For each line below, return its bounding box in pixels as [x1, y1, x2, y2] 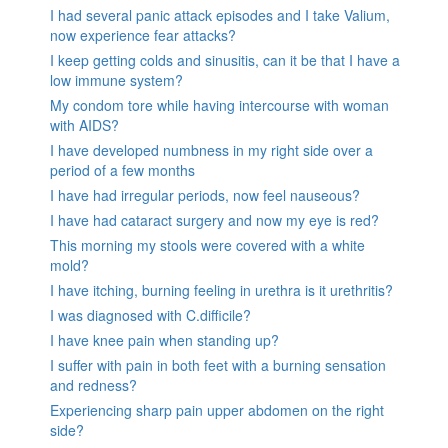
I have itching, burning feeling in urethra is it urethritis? [50, 279, 393, 300]
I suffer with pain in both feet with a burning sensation [50, 354, 386, 375]
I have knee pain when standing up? [50, 329, 279, 350]
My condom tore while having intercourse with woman [50, 94, 389, 115]
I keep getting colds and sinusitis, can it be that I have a [50, 49, 400, 70]
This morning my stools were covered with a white [50, 234, 365, 255]
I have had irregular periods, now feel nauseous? [50, 184, 360, 205]
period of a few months [50, 159, 195, 180]
